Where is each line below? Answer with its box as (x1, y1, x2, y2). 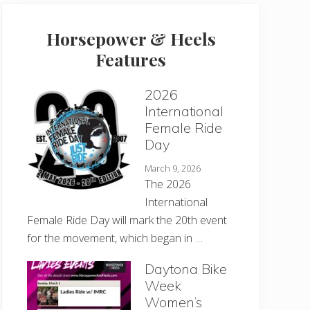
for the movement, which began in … (27, 230, 203, 246)
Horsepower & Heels (46, 27, 216, 50)
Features (95, 48, 166, 71)
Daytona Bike (145, 260, 227, 277)
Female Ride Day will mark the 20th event (27, 212, 227, 228)
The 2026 (145, 176, 191, 192)
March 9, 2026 (145, 162, 201, 174)
